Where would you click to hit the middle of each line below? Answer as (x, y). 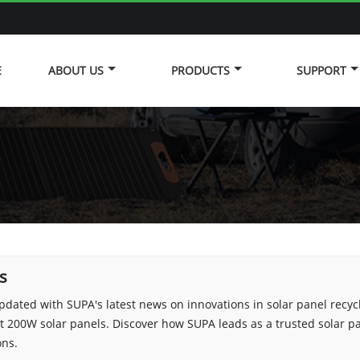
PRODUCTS (200, 70)
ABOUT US (76, 70)
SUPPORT (321, 70)
